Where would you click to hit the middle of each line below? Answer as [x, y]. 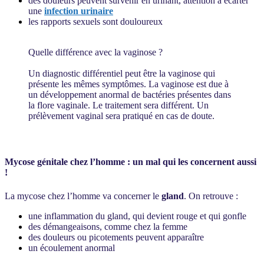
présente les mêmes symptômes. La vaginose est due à [128, 84]
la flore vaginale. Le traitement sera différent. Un [118, 105]
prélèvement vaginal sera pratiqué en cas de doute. [121, 115]
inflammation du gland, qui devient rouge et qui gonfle [145, 216]
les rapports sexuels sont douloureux [95, 21]
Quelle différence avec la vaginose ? [95, 52]
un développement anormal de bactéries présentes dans [130, 94]
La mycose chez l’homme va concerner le [83, 196]
